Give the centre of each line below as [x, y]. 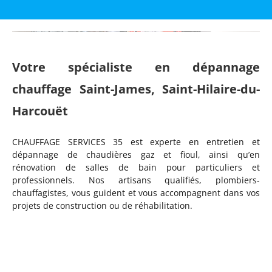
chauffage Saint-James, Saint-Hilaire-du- [136, 89]
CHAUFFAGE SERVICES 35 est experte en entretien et [136, 142]
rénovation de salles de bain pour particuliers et [136, 168]
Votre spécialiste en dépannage [136, 67]
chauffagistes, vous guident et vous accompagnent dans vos [136, 193]
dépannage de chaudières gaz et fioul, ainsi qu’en [136, 155]
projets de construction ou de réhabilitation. [102, 206]
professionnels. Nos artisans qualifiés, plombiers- [136, 180]
